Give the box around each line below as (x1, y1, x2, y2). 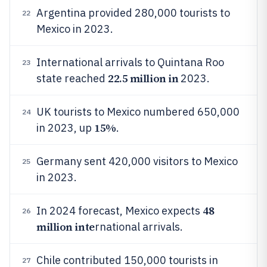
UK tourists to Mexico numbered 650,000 (36, 105, 240, 119)
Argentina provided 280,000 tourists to (36, 6, 230, 20)
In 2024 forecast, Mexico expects (36, 204, 203, 218)
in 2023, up (36, 121, 94, 135)
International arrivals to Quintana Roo (36, 55, 224, 69)
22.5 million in (108, 71, 179, 86)
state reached (36, 72, 108, 85)
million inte (36, 219, 95, 234)
